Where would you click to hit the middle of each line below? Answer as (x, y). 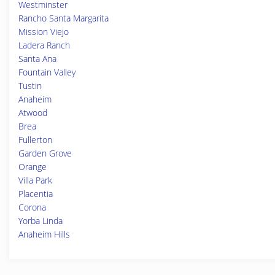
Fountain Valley (47, 72)
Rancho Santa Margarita (64, 18)
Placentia (36, 194)
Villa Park (35, 180)
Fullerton (35, 140)
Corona (32, 207)
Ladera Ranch (44, 45)
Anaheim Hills (44, 234)
